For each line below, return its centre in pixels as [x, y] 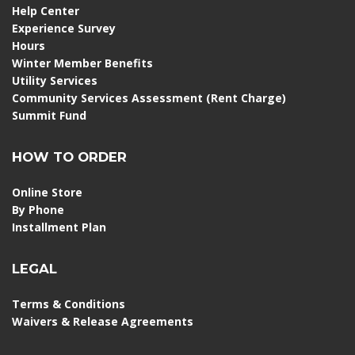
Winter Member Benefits [82, 63]
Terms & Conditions [69, 303]
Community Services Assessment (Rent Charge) [149, 97]
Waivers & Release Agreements [103, 321]
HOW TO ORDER [69, 157]
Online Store [47, 192]
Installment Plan [59, 227]
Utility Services [55, 80]
